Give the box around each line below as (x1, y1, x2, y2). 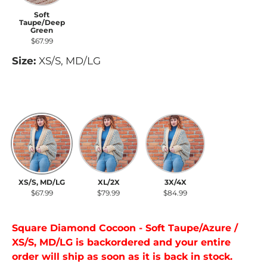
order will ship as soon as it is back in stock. (12, 251, 232, 263)
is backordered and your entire (73, 237, 231, 249)
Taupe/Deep (18, 17, 65, 27)
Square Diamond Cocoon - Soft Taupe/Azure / (12, 222, 238, 234)
